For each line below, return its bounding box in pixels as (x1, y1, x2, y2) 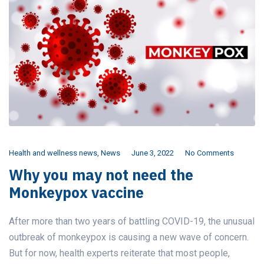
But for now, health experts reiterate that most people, (9, 247, 230, 259)
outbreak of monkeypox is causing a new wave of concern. (9, 232, 249, 243)
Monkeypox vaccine (9, 183, 144, 203)
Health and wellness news (9, 148, 97, 158)
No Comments (185, 148, 234, 158)
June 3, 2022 (131, 148, 174, 158)
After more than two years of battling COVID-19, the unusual (9, 216, 255, 227)
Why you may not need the (9, 165, 193, 185)
